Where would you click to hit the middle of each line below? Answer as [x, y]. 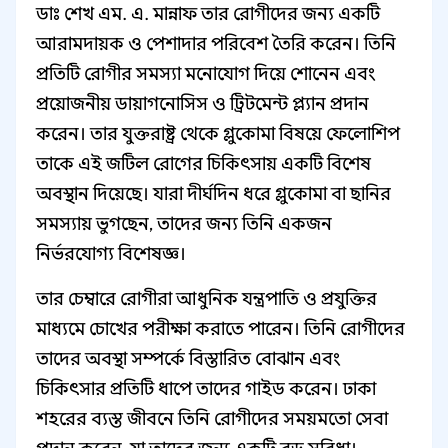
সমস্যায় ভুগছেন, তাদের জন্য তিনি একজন [184, 224]
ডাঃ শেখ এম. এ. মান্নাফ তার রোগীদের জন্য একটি [208, 14]
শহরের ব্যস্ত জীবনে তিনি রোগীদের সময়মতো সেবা [212, 419]
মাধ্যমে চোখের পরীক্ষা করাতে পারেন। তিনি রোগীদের [220, 329]
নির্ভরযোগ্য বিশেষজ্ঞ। [111, 254]
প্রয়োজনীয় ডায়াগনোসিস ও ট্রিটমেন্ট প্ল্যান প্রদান [202, 104]
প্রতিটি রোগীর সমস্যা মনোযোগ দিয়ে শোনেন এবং [205, 74]
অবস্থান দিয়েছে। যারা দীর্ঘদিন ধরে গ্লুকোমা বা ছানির [213, 194]
